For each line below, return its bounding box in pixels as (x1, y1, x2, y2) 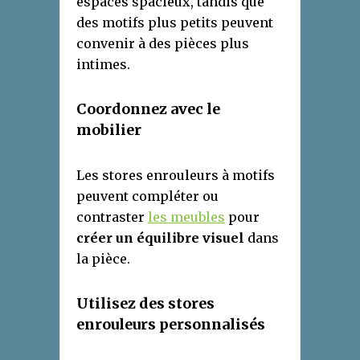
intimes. (76, 55, 130, 72)
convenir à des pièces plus (76, 35, 249, 51)
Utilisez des (76, 293, 168, 313)
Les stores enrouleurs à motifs (76, 166, 275, 183)
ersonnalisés (169, 314, 265, 333)
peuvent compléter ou (76, 187, 219, 204)
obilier (92, 120, 141, 139)
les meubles (148, 208, 225, 225)
